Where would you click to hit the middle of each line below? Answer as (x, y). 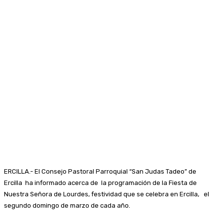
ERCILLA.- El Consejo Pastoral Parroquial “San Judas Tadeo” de (100, 171)
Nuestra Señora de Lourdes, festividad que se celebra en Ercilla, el (107, 194)
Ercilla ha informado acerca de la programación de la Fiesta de (100, 183)
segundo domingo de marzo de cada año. (67, 205)
